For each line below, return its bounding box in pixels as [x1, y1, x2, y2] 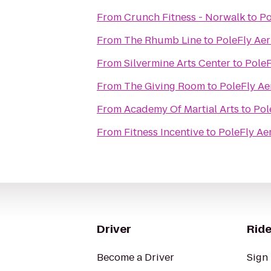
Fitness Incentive [124, 125, 204, 139]
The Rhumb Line [124, 33, 201, 47]
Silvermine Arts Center [124, 56, 230, 70]
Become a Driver [97, 250, 174, 264]
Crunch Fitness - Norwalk [124, 10, 245, 24]
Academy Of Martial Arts [124, 102, 239, 116]
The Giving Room [124, 79, 205, 93]
